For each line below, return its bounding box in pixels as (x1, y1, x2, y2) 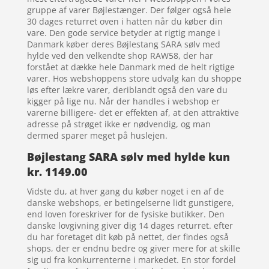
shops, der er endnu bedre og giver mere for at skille (26, 243, 240, 255)
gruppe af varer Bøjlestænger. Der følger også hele (26, 4, 231, 16)
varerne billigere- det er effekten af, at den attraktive (26, 107, 239, 119)
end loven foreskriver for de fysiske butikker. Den (26, 208, 225, 220)
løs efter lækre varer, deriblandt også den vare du (26, 84, 228, 96)
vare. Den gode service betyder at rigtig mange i (26, 27, 220, 39)
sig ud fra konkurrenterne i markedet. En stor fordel (26, 254, 236, 266)
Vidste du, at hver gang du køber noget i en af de (26, 186, 224, 198)
